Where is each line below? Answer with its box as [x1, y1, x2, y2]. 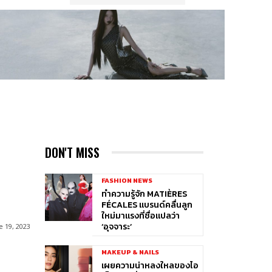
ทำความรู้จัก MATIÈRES [101, 187, 187, 200]
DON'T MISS [44, 143, 100, 161]
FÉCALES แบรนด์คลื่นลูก [101, 198, 192, 211]
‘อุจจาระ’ [101, 220, 132, 233]
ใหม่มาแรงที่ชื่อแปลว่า [101, 209, 180, 222]
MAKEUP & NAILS [101, 246, 159, 257]
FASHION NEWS [101, 175, 152, 185]
